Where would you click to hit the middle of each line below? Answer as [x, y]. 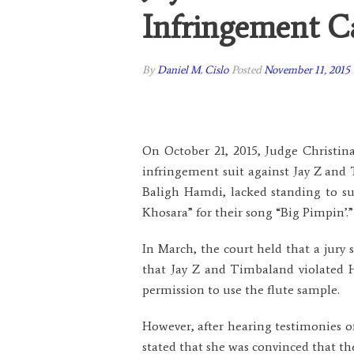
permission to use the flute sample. [241, 290]
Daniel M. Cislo [193, 70]
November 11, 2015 [307, 70]
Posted [248, 70]
